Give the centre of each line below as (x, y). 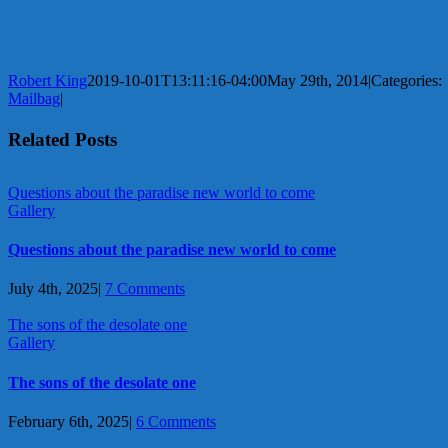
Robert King (47, 80)
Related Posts (62, 139)
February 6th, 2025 (68, 421)
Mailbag (34, 98)
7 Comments (145, 289)
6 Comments (176, 421)
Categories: (406, 80)
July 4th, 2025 (53, 289)
